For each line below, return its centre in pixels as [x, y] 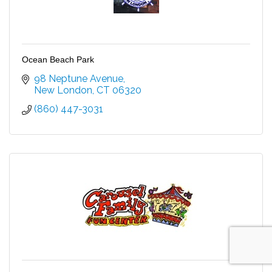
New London [63, 90]
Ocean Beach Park [58, 59]
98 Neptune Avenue [79, 78]
